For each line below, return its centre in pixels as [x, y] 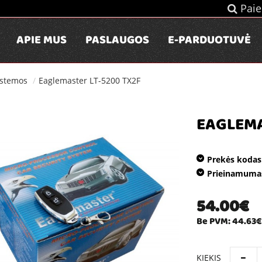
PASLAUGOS [117, 41]
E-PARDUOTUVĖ [209, 41]
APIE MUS [42, 41]
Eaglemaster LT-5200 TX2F [89, 80]
